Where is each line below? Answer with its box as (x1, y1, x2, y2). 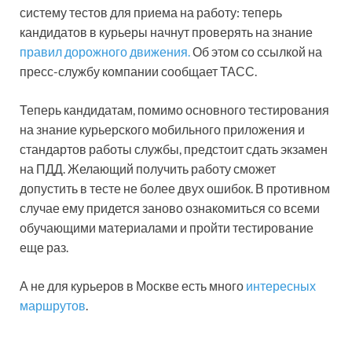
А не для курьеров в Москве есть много (20, 278, 246, 294)
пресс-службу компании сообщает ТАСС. (20, 64, 257, 79)
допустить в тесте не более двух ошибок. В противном (20, 181, 330, 196)
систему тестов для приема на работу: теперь (20, 5, 282, 20)
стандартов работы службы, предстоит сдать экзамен (20, 141, 328, 157)
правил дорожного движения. (20, 44, 190, 60)
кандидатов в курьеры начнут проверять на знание (20, 24, 313, 40)
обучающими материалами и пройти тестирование (20, 220, 313, 236)
